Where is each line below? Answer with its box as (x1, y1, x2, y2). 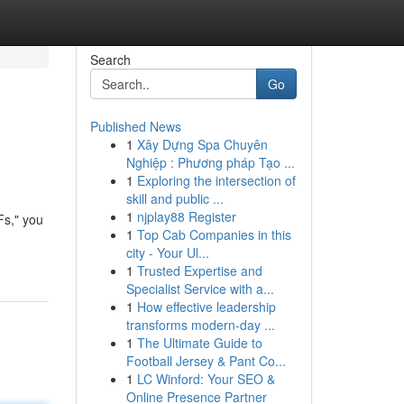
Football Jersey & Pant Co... (125, 352, 286, 370)
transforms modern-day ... (125, 316, 275, 334)
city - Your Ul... (125, 243, 209, 262)
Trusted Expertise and (136, 262, 262, 280)
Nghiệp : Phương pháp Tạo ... (125, 153, 295, 171)
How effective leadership (136, 298, 276, 316)
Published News (89, 117, 181, 135)
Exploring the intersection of (136, 171, 296, 189)
